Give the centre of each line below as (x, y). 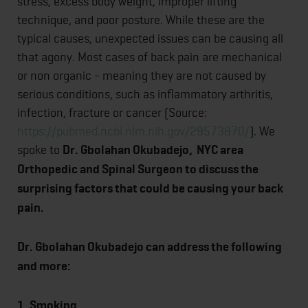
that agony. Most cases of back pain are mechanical (150, 57)
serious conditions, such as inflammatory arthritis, (145, 94)
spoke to (40, 150)
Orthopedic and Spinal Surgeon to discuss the (138, 169)
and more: (45, 266)
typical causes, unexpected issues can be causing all (150, 38)
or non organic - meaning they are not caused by (142, 76)
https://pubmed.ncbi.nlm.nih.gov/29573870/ (133, 131)
